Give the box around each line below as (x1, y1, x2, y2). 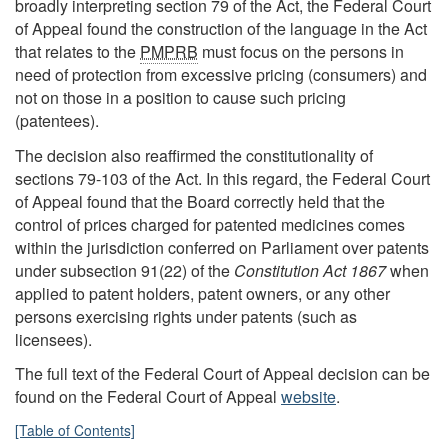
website (281, 385, 336, 409)
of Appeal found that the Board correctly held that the (15, 189, 385, 213)
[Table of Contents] (15, 419, 135, 440)
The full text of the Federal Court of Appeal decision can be (15, 362, 430, 386)
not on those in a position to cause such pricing (15, 86, 346, 110)
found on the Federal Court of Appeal (15, 385, 281, 409)
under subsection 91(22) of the (15, 258, 234, 282)
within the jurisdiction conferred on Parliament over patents (15, 235, 429, 259)
